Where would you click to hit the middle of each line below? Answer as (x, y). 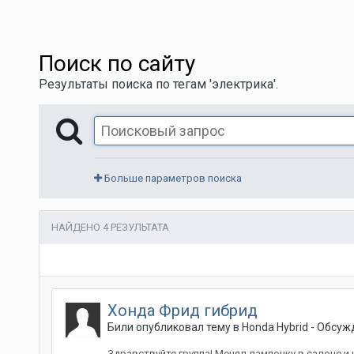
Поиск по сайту (117, 64)
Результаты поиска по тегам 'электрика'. (158, 84)
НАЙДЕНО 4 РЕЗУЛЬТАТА (110, 227)
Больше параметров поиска (171, 178)
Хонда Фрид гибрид (182, 311)
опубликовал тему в (187, 327)
